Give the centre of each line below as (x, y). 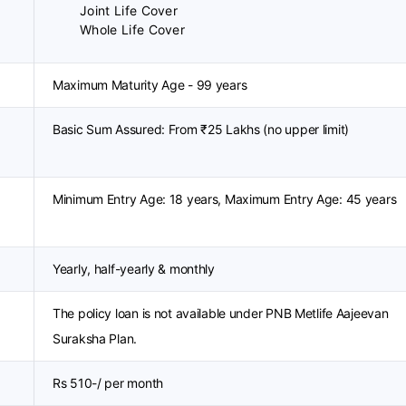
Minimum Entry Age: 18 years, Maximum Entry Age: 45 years (225, 199)
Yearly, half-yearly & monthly (134, 269)
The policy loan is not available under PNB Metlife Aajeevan (221, 313)
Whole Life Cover (133, 29)
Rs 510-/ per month (108, 383)
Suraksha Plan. (95, 338)
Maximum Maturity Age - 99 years (150, 85)
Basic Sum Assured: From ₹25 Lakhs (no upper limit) (201, 129)
